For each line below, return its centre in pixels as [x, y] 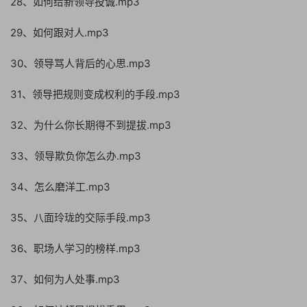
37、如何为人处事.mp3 [65, 279]
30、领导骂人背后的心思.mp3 [81, 63]
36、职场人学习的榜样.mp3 [75, 248]
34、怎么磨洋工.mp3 [60, 187]
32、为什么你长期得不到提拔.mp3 [91, 125]
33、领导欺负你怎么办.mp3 [76, 156]
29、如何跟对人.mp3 [60, 33]
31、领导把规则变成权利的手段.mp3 [95, 94]
